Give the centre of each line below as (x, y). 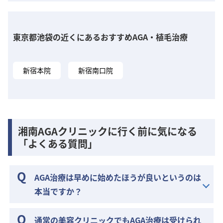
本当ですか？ (58, 191)
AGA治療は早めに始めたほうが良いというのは (118, 177)
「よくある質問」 (58, 143)
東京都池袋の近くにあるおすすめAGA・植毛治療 (100, 37)
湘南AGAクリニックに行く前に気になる (108, 131)
